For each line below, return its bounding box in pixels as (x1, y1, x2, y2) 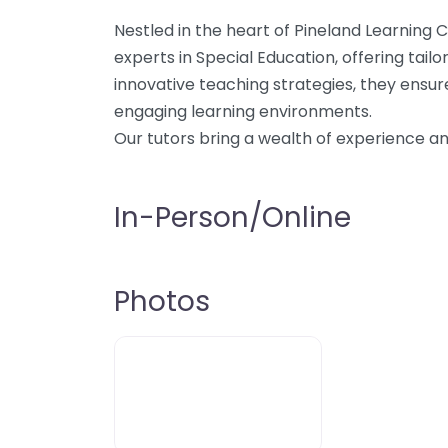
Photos (114, 282, 210, 321)
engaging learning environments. (114, 100, 372, 123)
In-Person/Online (114, 198, 351, 237)
